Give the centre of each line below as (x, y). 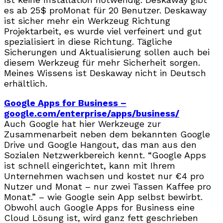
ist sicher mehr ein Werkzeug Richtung (87, 20)
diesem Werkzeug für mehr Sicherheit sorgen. (102, 62)
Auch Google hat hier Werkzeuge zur (82, 123)
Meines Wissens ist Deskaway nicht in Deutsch (105, 73)
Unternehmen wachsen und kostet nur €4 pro (104, 176)
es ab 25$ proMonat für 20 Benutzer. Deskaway (105, 10)
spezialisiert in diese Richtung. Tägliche (88, 41)
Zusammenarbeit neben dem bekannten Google (107, 134)
